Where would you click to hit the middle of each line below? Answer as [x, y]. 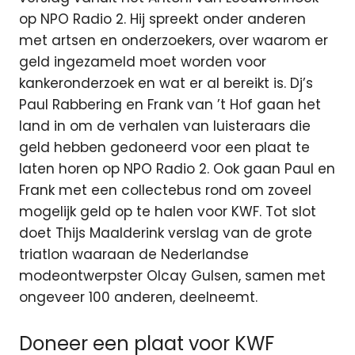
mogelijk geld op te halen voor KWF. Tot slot [168, 212]
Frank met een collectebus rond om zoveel [165, 191]
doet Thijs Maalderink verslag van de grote [166, 233]
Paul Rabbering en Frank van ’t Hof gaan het [170, 105]
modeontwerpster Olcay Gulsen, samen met [172, 276]
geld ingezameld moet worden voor [143, 62]
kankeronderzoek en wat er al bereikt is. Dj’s [166, 84]
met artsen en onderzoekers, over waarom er [174, 41]
